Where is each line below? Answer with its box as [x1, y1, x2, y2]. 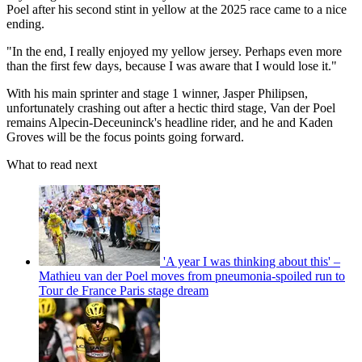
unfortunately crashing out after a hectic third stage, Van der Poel [6, 101, 335, 116]
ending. [6, 17, 44, 32]
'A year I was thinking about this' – [163, 255, 340, 269]
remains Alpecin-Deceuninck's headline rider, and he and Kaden [6, 116, 333, 130]
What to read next [6, 158, 97, 172]
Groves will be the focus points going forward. [6, 130, 244, 145]
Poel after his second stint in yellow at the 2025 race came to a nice [6, 2, 347, 17]
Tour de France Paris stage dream [39, 284, 208, 298]
